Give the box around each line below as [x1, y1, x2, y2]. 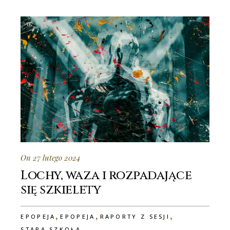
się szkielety [21, 181, 101, 198]
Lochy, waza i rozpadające [21, 167, 192, 184]
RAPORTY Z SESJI [100, 212, 170, 220]
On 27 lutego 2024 [21, 152, 81, 163]
